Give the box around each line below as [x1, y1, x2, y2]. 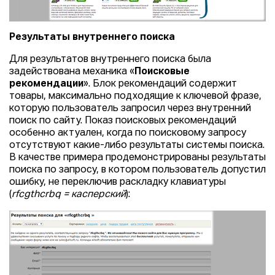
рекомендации [9, 79, 83, 90]
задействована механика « [9, 67, 134, 77]
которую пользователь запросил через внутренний [9, 104, 251, 114]
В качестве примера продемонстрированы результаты [9, 153, 266, 163]
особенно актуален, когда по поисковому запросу [9, 128, 246, 139]
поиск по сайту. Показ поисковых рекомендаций [9, 116, 236, 126]
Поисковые [134, 67, 190, 77]
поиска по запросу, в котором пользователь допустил [9, 165, 266, 176]
